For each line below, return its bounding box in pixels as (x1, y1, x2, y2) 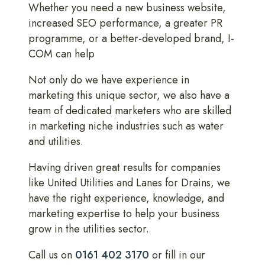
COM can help (28, 46, 95, 62)
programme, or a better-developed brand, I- (28, 31, 234, 46)
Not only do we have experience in (28, 72, 189, 88)
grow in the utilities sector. (28, 221, 149, 237)
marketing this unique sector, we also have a (28, 88, 230, 103)
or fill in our (149, 247, 205, 263)
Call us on (28, 247, 75, 263)
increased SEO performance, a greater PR (28, 15, 222, 31)
